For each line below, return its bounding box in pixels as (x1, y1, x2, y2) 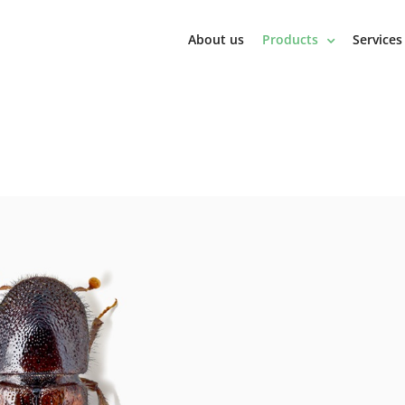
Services (353, 31, 402, 48)
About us (188, 31, 244, 48)
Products (262, 31, 318, 48)
